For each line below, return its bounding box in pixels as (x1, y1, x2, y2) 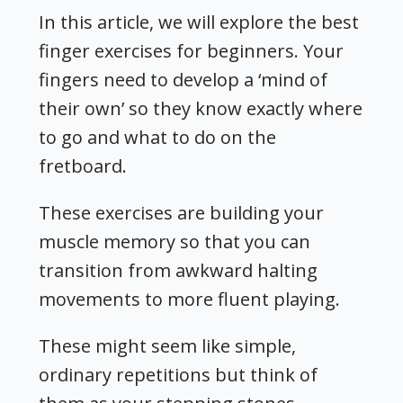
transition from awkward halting (39, 258, 318, 283)
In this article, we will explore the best (39, 10, 360, 35)
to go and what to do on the (39, 125, 277, 150)
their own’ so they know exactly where (39, 96, 363, 121)
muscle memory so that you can (39, 229, 311, 255)
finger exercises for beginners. (39, 39, 304, 64)
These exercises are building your (39, 201, 325, 226)
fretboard (39, 154, 123, 179)
